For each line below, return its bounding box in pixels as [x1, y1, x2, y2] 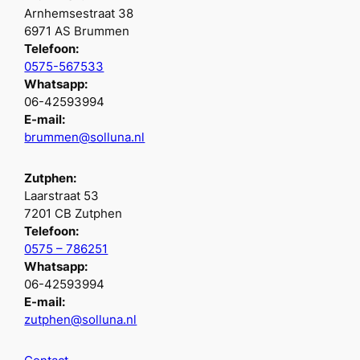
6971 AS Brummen [24, 23, 130, 39]
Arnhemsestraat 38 [24, 6, 134, 21]
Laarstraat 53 [24, 189, 100, 204]
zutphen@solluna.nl [24, 313, 137, 328]
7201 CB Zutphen [24, 207, 123, 222]
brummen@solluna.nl [24, 129, 145, 145]
